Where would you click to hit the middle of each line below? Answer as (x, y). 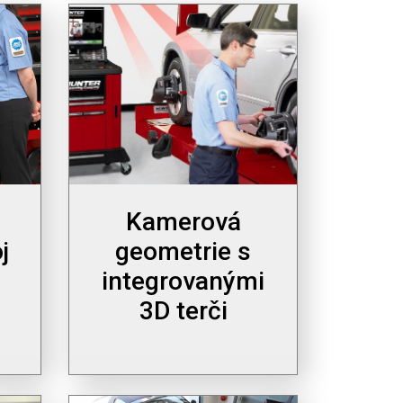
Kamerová (183, 221)
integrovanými (183, 281)
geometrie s (183, 251)
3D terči (183, 310)
